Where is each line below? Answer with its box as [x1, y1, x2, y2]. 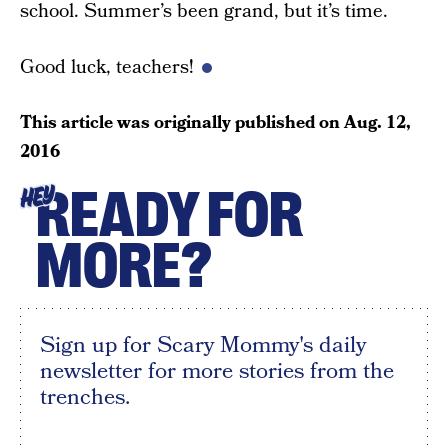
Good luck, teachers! [20, 54, 194, 81]
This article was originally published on [20, 110, 344, 135]
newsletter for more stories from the [40, 355, 394, 387]
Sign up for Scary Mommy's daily [40, 329, 366, 361]
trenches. [40, 381, 130, 413]
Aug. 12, [344, 110, 411, 135]
